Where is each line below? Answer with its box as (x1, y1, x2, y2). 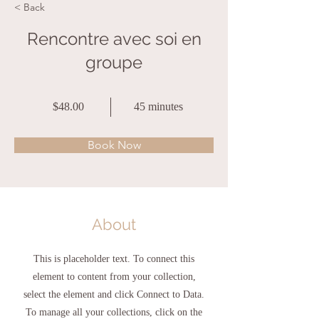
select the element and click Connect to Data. (23, 289, 204, 300)
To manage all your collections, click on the (26, 307, 202, 318)
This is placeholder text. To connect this (33, 253, 194, 264)
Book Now (87, 138, 141, 152)
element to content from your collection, (32, 271, 196, 282)
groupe (85, 52, 142, 73)
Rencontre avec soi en (26, 28, 202, 49)
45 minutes (134, 100, 183, 113)
